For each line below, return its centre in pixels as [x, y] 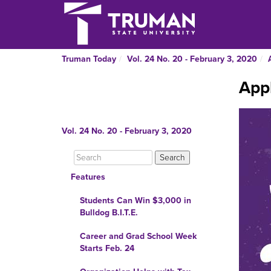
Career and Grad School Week [138, 236]
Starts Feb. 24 [107, 248]
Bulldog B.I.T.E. [109, 213]
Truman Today [89, 59]
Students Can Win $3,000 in [135, 201]
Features [88, 177]
